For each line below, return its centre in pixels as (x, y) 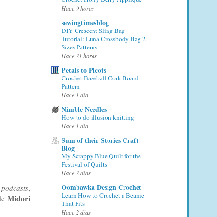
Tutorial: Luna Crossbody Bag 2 (104, 39)
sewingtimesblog (85, 22)
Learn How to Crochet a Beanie (103, 195)
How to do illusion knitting (98, 117)
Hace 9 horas (78, 8)
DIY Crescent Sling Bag (93, 30)
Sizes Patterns (79, 47)
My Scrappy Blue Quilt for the (101, 156)
